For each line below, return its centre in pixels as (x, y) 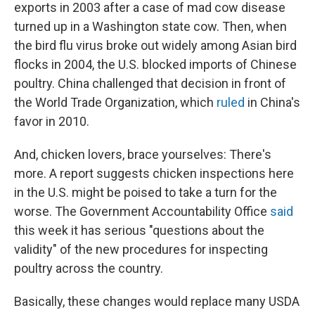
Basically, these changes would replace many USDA (157, 302)
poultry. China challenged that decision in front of (150, 84)
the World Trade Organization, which (115, 103)
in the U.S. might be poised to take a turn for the (146, 193)
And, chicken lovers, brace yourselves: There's (143, 155)
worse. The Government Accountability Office (142, 212)
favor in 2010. (52, 122)
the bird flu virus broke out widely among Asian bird (155, 46)
